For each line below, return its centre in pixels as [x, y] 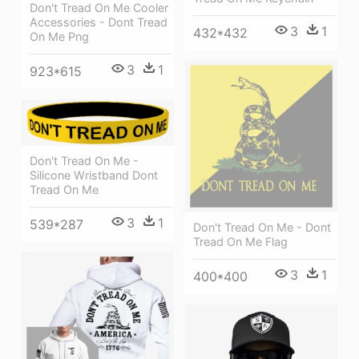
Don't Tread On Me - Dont [262, 228]
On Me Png [59, 37]
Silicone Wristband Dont [94, 175]
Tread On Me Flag [240, 242]
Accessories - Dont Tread [99, 22]
